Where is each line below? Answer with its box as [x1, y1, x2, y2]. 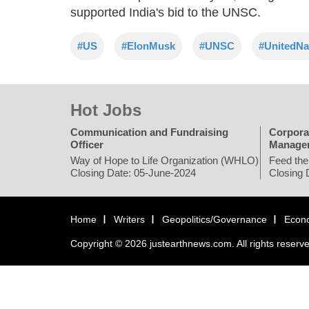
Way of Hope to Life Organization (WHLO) [70, 154, 259, 166]
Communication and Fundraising [70, 126, 228, 138]
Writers [114, 213, 145, 225]
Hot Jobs [70, 100, 141, 119]
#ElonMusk [121, 39, 175, 52]
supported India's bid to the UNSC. [70, 5, 261, 19]
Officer [70, 138, 103, 150]
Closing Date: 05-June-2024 [70, 166, 196, 179]
